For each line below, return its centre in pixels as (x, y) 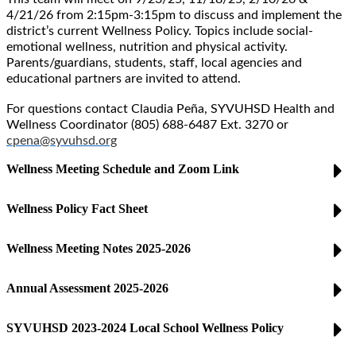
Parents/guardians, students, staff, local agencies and (154, 63)
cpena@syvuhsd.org (62, 141)
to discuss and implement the (260, 15)
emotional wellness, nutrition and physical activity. (147, 47)
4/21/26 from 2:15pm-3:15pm (93, 15)
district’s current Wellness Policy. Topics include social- (160, 31)
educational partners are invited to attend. (125, 79)
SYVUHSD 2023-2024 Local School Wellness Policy (145, 328)
